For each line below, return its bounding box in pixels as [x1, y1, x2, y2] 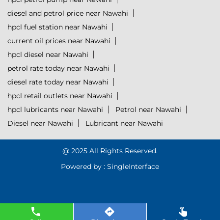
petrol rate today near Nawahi [7, 64, 110, 73]
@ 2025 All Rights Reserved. [62, 146, 158, 156]
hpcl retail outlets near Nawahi [7, 91, 112, 101]
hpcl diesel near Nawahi [7, 50, 88, 59]
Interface [129, 162, 159, 171]
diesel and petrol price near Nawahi [7, 9, 128, 18]
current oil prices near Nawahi [7, 36, 110, 46]
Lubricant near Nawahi [85, 119, 163, 128]
